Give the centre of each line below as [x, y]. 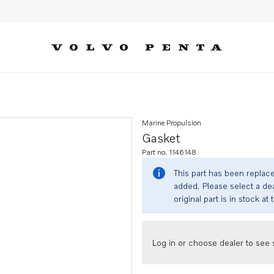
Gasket [161, 138]
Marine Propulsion [172, 123]
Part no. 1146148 [169, 152]
